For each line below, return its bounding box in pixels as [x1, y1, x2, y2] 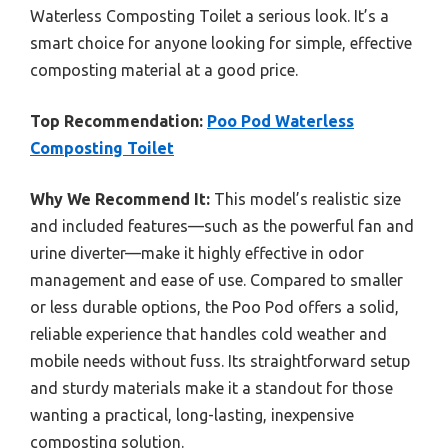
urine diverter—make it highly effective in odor [30, 244, 364, 263]
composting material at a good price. [30, 61, 298, 80]
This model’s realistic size [210, 190, 401, 209]
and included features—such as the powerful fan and [30, 217, 414, 236]
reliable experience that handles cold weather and [30, 325, 387, 344]
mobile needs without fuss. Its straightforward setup [30, 352, 410, 371]
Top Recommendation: [30, 112, 203, 131]
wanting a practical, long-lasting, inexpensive [30, 406, 354, 425]
